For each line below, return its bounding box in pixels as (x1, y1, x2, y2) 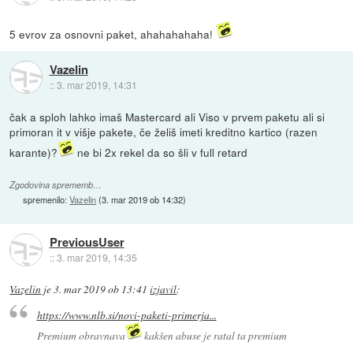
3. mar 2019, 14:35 (56, 250, 137, 264)
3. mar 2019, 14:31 (56, 77, 137, 91)
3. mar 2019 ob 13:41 (54, 281, 148, 296)
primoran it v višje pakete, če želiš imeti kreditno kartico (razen (9, 123, 318, 139)
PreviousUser (49, 232, 124, 251)
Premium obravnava (36, 328, 125, 344)
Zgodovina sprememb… (9, 178, 102, 191)
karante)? (9, 143, 58, 160)
